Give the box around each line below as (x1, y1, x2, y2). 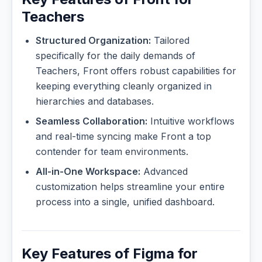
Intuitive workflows (147, 115, 235, 127)
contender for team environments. (36, 146, 188, 158)
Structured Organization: (36, 35, 151, 47)
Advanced (140, 166, 188, 178)
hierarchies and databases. (36, 95, 154, 108)
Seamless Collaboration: (36, 115, 147, 127)
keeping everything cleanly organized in (36, 80, 212, 92)
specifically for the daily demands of (36, 50, 195, 62)
